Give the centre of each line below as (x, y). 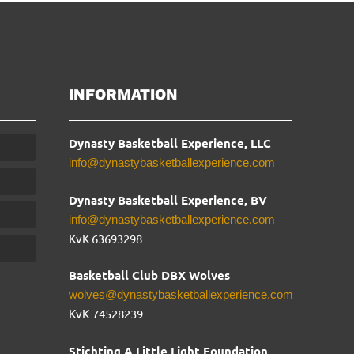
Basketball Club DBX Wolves (150, 275)
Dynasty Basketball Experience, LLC (170, 143)
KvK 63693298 (106, 238)
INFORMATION (124, 94)
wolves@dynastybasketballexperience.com (181, 294)
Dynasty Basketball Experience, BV (168, 200)
